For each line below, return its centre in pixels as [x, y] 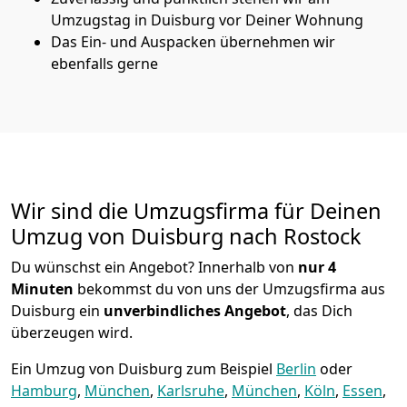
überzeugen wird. [72, 332]
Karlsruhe [191, 390]
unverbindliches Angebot [195, 310]
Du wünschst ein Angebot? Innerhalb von [153, 267]
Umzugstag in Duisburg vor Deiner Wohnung [207, 20]
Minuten [42, 288]
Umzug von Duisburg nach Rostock [186, 236]
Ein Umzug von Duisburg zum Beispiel [144, 368]
